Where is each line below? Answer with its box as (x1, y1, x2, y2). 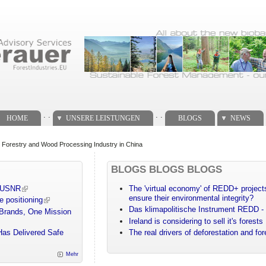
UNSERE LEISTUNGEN (65, 113, 140, 122)
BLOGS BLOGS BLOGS (111, 163, 223, 175)
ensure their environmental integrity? (129, 194, 254, 203)
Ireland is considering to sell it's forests (129, 216, 264, 226)
